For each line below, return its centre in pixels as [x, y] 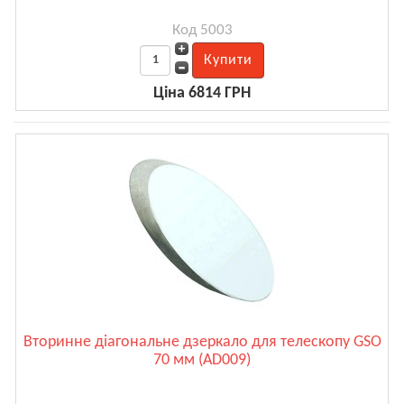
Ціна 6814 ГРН [202, 93]
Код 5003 [202, 30]
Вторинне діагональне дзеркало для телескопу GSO [202, 342]
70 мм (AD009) [202, 360]
